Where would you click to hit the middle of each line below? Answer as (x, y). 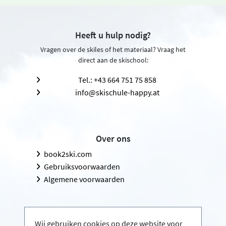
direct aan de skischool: (113, 60)
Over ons (113, 138)
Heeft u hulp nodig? (113, 35)
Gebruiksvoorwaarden (82, 166)
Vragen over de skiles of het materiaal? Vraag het (113, 49)
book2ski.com (68, 154)
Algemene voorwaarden (84, 179)
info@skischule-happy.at (117, 92)
